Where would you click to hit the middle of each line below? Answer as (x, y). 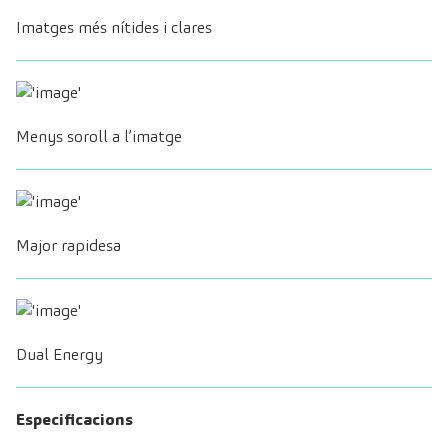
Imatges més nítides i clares (114, 28)
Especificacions (74, 420)
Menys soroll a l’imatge (99, 137)
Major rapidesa (68, 246)
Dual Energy (59, 355)
